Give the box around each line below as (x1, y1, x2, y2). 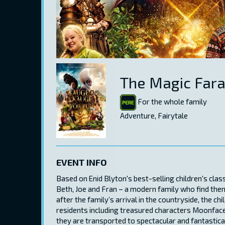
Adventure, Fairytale (120, 111, 188, 121)
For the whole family (136, 96, 207, 106)
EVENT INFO (56, 157, 107, 168)
